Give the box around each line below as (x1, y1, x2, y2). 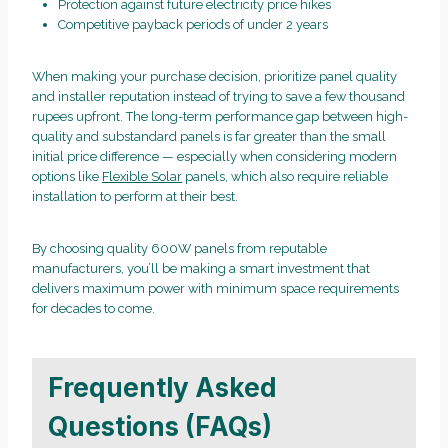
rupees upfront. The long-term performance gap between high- (32, 109, 408, 125)
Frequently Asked (48, 371, 277, 403)
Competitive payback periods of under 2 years (57, 17, 328, 33)
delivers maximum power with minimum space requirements (32, 281, 399, 297)
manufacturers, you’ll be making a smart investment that (32, 261, 370, 277)
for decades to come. (32, 301, 155, 317)
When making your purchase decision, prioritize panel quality (32, 69, 397, 85)
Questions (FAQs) (48, 410, 272, 442)
